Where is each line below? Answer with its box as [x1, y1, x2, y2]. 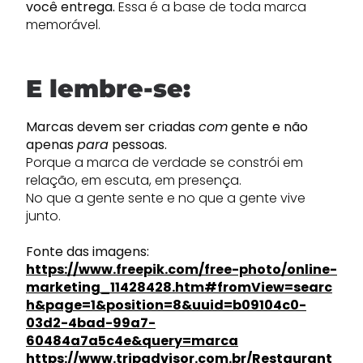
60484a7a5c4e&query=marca [26, 331, 238, 350]
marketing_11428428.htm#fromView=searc [26, 278, 332, 297]
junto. [26, 207, 61, 225]
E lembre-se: [26, 74, 190, 104]
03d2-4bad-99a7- [26, 314, 156, 332]
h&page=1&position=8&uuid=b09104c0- [26, 296, 306, 314]
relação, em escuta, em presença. [26, 171, 241, 190]
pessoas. [109, 135, 167, 154]
